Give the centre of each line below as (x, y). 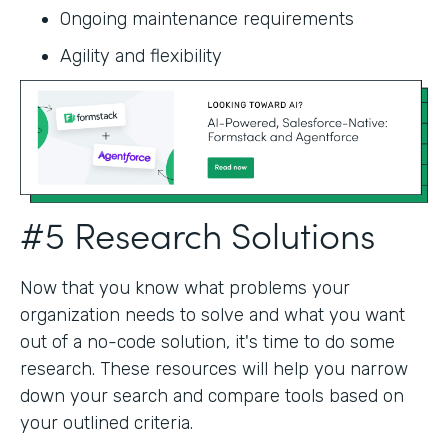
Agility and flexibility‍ (141, 55)
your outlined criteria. (111, 422)
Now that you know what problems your (185, 287)
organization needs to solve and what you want (212, 314)
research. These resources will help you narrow (214, 368)
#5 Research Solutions (202, 233)
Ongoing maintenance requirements (207, 18)
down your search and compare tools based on (212, 395)
